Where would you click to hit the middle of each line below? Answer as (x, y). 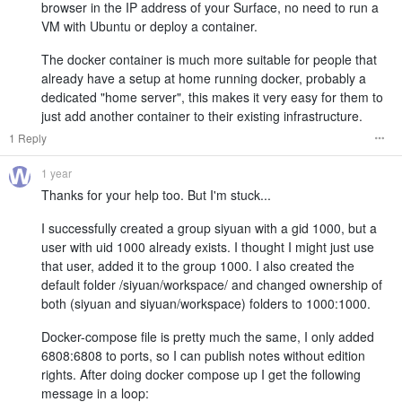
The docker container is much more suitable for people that (209, 60)
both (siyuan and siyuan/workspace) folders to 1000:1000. (206, 304)
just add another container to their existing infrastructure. (202, 116)
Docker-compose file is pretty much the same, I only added (208, 337)
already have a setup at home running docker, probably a (204, 79)
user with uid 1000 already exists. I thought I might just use (208, 247)
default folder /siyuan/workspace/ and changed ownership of (212, 285)
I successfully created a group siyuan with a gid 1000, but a (209, 228)
